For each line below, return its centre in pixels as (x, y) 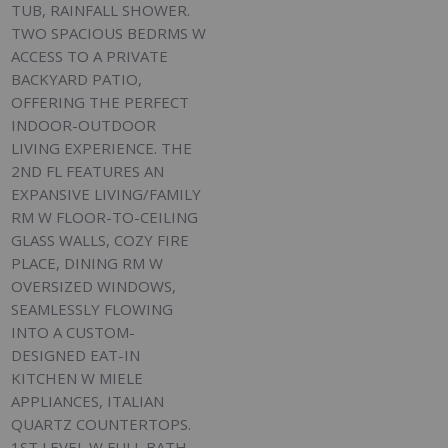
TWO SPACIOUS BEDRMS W (109, 33)
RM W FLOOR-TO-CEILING (105, 217)
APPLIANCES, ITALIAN (88, 401)
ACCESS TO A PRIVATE (90, 56)
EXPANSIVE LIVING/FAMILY (106, 194)
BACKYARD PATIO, (77, 79)
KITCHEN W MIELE (77, 378)
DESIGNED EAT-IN (76, 355)
